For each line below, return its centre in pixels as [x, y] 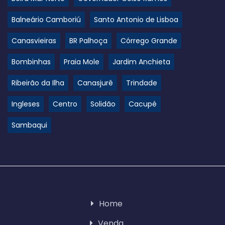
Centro [65, 104]
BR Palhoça [88, 41]
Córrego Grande [149, 41]
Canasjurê [95, 83]
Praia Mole [82, 62]
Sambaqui [29, 125]
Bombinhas [31, 62]
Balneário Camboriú [46, 20]
